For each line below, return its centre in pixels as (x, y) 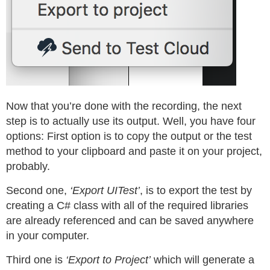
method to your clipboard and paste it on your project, (134, 151)
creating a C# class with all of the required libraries (127, 205)
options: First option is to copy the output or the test (129, 136)
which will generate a (202, 259)
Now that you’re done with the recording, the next (124, 106)
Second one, (38, 190)
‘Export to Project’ (108, 259)
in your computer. (48, 235)
